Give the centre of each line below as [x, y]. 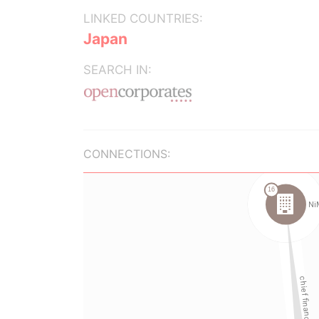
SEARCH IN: [117, 70]
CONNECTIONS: [127, 154]
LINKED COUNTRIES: [143, 19]
